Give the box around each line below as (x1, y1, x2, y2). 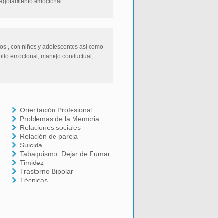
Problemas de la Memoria (20, 115, 100, 123)
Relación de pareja (20, 132, 78, 140)
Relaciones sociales (20, 124, 81, 131)
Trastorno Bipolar (20, 167, 73, 175)
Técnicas (20, 176, 48, 184)
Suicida (20, 141, 43, 149)
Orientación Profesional (20, 106, 92, 114)
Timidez (20, 159, 44, 166)
